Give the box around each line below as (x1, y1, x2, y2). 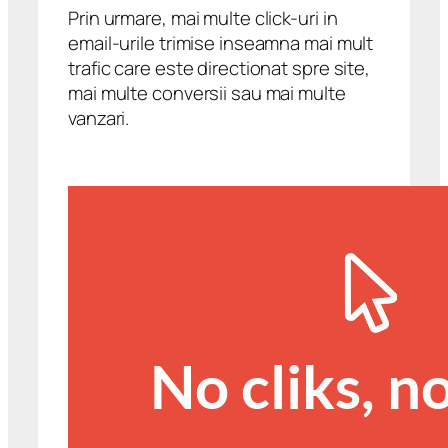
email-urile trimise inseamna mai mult (68, 29, 374, 56)
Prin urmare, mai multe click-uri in (68, 4, 338, 31)
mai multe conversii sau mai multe (68, 79, 346, 106)
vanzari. (68, 104, 130, 131)
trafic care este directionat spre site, (68, 54, 371, 81)
